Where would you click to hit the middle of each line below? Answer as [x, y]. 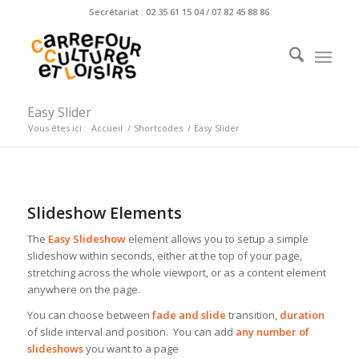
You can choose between [88, 315]
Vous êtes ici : [57, 128]
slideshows [55, 349]
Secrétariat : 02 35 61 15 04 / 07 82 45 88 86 [179, 12]
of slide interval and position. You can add [131, 332]
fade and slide [188, 315]
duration [302, 315]
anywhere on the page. [83, 290]
